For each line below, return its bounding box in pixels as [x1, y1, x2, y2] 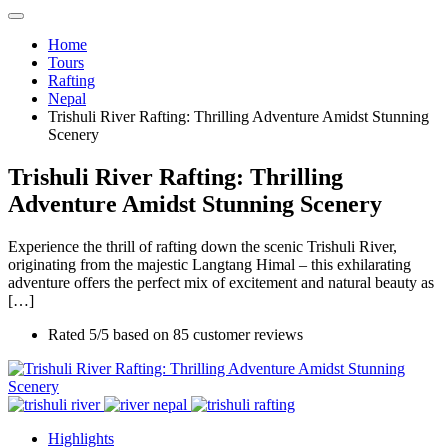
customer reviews [189, 325, 303, 343]
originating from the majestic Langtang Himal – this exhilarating [8, 255, 411, 273]
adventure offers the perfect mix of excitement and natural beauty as [8, 273, 434, 291]
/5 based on [97, 325, 173, 343]
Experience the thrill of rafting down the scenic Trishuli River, [8, 237, 397, 255]
